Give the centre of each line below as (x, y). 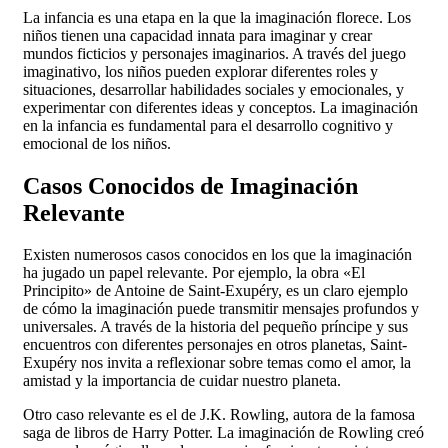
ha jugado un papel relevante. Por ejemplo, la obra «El (194, 273)
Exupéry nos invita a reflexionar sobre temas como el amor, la (217, 363)
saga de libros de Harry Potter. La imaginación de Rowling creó (223, 433)
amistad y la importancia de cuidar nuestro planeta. (182, 381)
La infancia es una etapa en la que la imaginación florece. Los (217, 17)
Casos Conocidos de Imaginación (190, 185)
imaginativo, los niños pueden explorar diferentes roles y (200, 71)
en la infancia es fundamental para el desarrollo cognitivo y (208, 125)
